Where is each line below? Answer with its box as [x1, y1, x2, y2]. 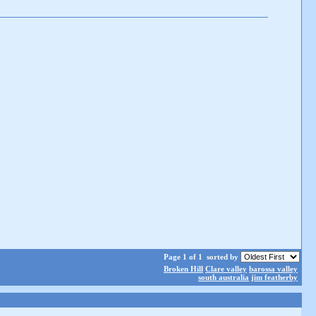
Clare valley [205, 265, 247, 273]
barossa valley [249, 265, 298, 273]
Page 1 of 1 [164, 253, 205, 261]
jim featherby [251, 273, 298, 281]
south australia [198, 273, 249, 281]
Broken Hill [164, 265, 203, 273]
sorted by [205, 253, 241, 261]
